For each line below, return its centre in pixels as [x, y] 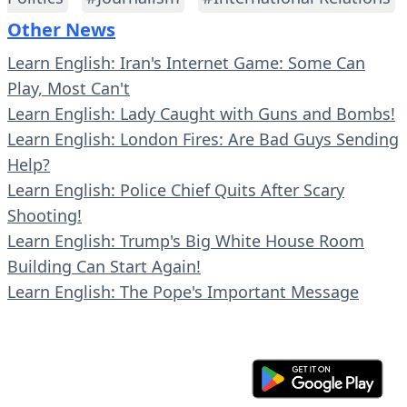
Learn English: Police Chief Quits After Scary [176, 190]
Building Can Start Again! [104, 267]
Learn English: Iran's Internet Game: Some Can [186, 63]
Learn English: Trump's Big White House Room [186, 241]
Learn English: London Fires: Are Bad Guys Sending [203, 139]
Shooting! [45, 216]
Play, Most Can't [69, 89]
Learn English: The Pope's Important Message [183, 292]
